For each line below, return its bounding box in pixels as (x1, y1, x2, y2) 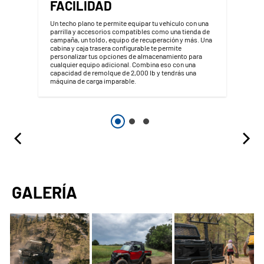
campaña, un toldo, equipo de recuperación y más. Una (49, 35, 212, 44)
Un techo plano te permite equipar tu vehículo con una (49, 18, 209, 27)
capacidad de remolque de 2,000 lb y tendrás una (49, 68, 196, 77)
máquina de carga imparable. (49, 76, 136, 85)
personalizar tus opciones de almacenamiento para (49, 51, 202, 60)
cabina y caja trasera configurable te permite (49, 43, 181, 52)
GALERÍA (12, 182, 77, 202)
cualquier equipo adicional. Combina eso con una (49, 60, 196, 68)
